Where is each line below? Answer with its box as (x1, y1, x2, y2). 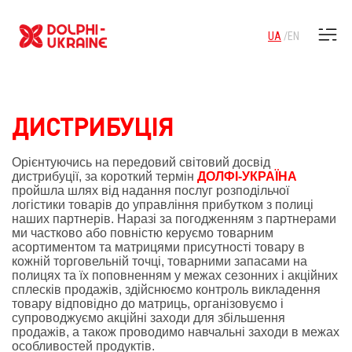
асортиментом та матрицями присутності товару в (12, 240, 305, 254)
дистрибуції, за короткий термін (12, 170, 197, 183)
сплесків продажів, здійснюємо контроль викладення (12, 283, 321, 296)
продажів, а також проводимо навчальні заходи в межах (12, 325, 339, 339)
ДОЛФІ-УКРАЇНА (197, 170, 297, 183)
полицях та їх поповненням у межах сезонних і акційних (12, 269, 338, 282)
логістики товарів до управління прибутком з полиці (12, 198, 313, 211)
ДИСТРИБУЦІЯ (12, 112, 174, 141)
